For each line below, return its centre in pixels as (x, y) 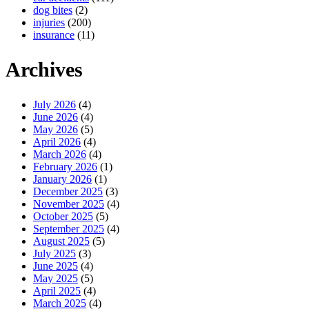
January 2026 (62, 179)
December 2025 (68, 192)
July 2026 (54, 105)
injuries (49, 22)
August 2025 (61, 241)
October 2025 (63, 217)
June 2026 (56, 117)
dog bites (53, 10)
